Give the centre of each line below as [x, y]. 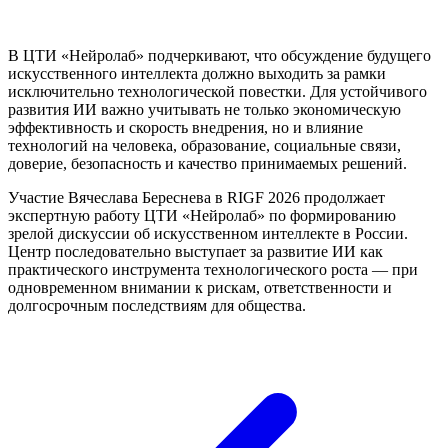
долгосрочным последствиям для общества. [157, 305]
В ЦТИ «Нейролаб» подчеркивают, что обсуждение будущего [219, 55]
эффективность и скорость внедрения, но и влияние [185, 127]
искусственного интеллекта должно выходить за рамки [197, 73]
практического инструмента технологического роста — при [213, 269]
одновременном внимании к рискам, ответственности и [200, 287]
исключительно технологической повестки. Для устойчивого [217, 91]
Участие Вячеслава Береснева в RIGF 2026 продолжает [196, 197]
